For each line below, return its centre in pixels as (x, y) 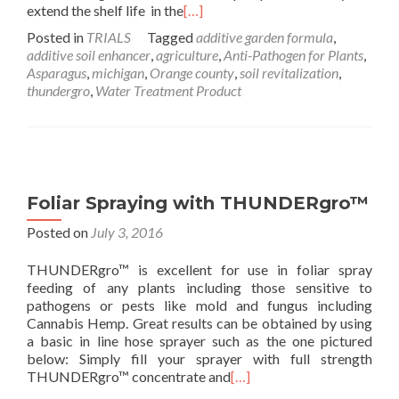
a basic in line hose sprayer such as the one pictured (199, 341)
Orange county (192, 73)
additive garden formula (265, 37)
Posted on (59, 232)
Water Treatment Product (168, 90)
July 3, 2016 (127, 232)
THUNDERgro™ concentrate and (129, 376)
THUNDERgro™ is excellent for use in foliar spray (199, 269)
